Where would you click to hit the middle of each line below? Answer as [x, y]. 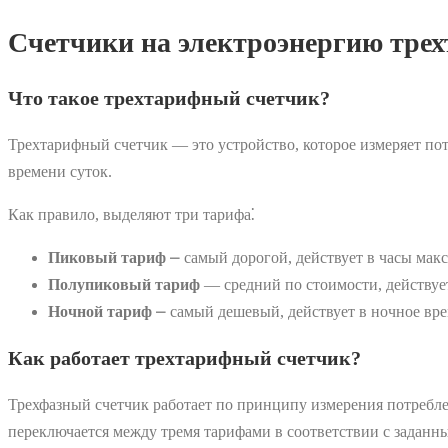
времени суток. [60, 171]
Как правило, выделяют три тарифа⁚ [131, 214]
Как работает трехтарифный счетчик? [184, 357]
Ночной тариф [100, 311]
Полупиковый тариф [124, 284]
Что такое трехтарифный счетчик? [169, 97]
